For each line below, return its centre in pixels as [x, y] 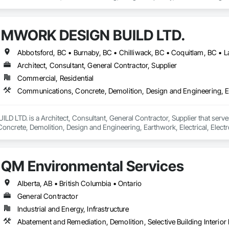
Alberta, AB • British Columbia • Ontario [79, 184]
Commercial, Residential [55, 78]
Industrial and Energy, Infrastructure [73, 209]
